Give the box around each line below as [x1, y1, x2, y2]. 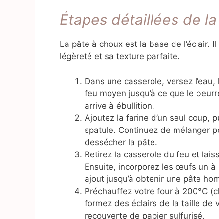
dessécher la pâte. [85, 137, 157, 147]
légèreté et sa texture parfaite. [60, 51, 180, 62]
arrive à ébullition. [85, 100, 154, 110]
